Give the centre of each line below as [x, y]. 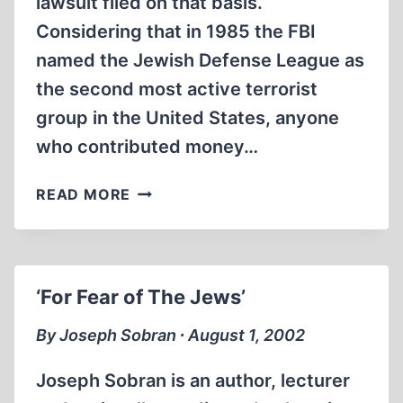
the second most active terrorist [177, 89]
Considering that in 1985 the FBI [176, 31]
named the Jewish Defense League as [200, 60]
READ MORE [84, 194]
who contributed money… [147, 147]
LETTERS [165, 189]
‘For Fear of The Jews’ [141, 297]
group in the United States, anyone [188, 118]
